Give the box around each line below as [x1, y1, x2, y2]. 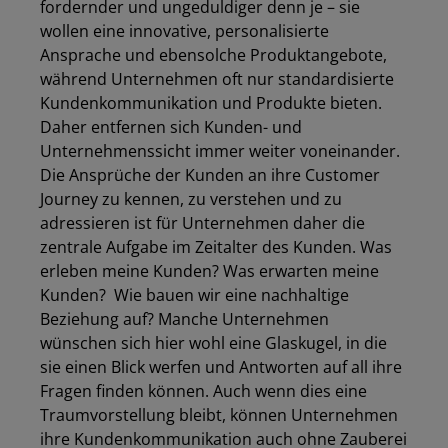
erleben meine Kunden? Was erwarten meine [40, 260, 379, 282]
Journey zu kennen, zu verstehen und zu [40, 188, 342, 210]
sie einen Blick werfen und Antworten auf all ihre [40, 356, 402, 378]
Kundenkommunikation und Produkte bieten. [40, 92, 382, 114]
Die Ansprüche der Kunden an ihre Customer [40, 164, 380, 186]
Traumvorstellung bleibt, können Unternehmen [40, 404, 398, 426]
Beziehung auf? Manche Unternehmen [40, 308, 329, 330]
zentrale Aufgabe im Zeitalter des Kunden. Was [40, 236, 392, 258]
